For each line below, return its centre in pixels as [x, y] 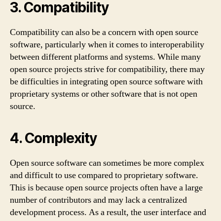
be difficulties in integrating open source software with [106, 81]
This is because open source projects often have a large [106, 187]
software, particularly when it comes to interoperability [107, 44]
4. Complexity [53, 138]
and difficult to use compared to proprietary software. [104, 175]
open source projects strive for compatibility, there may [107, 69]
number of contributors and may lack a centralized [98, 200]
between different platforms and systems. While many [105, 57]
